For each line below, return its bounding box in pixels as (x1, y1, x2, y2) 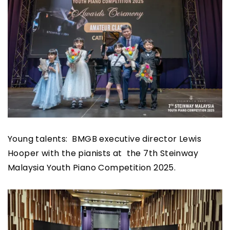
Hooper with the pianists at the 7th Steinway (8, 147, 198, 160)
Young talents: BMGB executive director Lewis (8, 133, 201, 145)
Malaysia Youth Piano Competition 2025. (8, 162, 176, 174)
